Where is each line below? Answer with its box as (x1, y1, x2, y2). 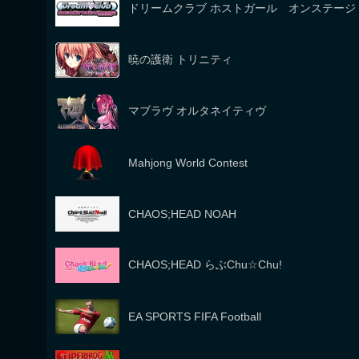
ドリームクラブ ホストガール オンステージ (128, 2, 356, 14)
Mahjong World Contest (128, 156, 248, 169)
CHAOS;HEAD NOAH (128, 208, 236, 220)
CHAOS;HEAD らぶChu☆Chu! (128, 258, 282, 271)
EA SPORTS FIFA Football (128, 310, 261, 323)
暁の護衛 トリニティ (128, 53, 232, 66)
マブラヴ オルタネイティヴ (128, 104, 266, 117)
